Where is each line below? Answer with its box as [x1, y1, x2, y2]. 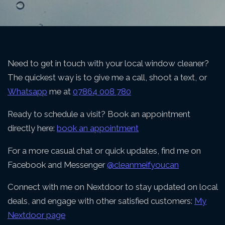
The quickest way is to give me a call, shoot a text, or [8, 72, 207, 82]
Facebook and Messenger [8, 159, 107, 170]
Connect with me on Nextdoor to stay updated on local [8, 182, 217, 192]
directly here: [8, 123, 57, 133]
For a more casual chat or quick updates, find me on [8, 145, 201, 156]
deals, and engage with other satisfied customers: [8, 196, 194, 206]
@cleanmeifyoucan [107, 159, 179, 170]
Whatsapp [8, 86, 47, 96]
